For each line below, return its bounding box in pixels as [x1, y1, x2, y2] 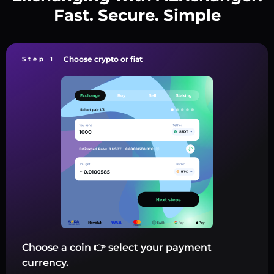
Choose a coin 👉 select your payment [22, 241, 212, 253]
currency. [22, 256, 68, 268]
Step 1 [22, 55, 55, 64]
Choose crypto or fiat [64, 54, 143, 64]
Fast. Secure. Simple [53, 5, 221, 25]
